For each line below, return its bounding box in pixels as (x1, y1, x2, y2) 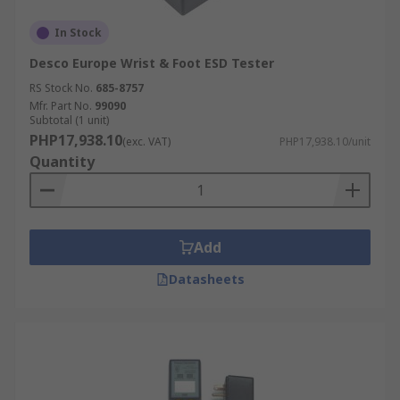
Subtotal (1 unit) (29, 112, 109, 128)
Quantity (29, 152, 95, 171)
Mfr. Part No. (29, 98, 92, 113)
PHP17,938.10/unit (279, 134, 371, 149)
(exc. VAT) (122, 134, 171, 149)
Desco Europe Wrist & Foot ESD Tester (29, 54, 274, 71)
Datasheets (168, 271, 245, 287)
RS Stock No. (29, 80, 93, 96)
